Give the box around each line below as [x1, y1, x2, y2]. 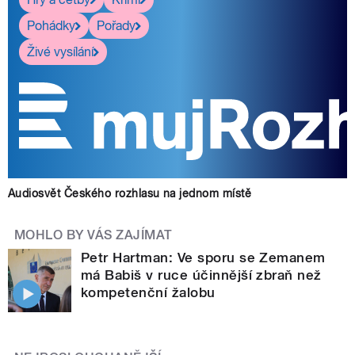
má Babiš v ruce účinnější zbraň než [81, 267, 322, 284]
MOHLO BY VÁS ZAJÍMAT [14, 227, 173, 243]
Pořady [97, 17, 136, 33]
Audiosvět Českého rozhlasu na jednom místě [8, 187, 252, 200]
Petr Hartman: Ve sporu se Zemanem [81, 250, 326, 266]
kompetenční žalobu [81, 284, 216, 301]
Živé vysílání [27, 44, 94, 59]
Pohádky [27, 17, 75, 33]
